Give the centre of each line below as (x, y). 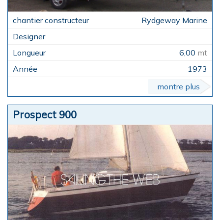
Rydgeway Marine (174, 20)
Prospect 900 (45, 115)
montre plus (179, 87)
